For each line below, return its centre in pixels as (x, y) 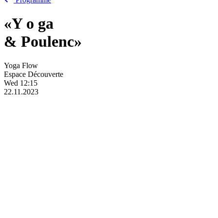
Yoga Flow (21, 65)
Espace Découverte (34, 74)
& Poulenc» (43, 42)
